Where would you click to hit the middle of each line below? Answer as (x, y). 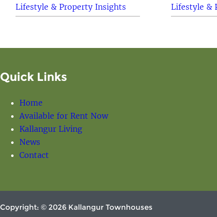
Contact (34, 155)
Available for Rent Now (64, 116)
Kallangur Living (51, 129)
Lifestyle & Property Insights (71, 7)
